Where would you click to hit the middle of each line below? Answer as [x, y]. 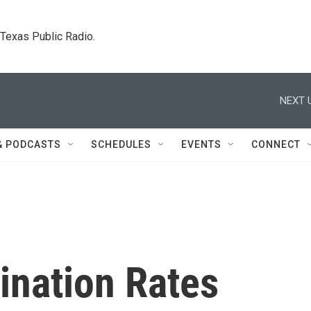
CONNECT [276, 144]
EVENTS [201, 144]
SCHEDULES [121, 144]
